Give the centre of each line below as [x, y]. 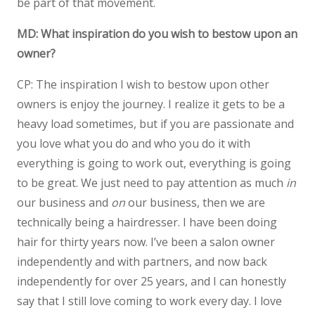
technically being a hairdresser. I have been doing [147, 222]
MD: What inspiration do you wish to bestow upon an [157, 34]
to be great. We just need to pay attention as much [152, 183]
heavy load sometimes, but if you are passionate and [155, 124]
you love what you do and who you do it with [134, 143]
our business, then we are [195, 202]
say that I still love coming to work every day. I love [149, 301]
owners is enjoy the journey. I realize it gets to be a [151, 104]
